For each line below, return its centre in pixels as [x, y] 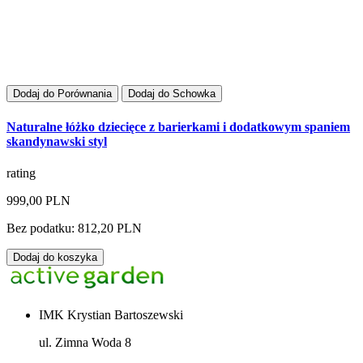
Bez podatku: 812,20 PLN [74, 228]
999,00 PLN [38, 200]
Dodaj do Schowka [172, 94]
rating [21, 173]
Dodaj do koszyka [55, 257]
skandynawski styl [57, 141]
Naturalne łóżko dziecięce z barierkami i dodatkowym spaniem [178, 126]
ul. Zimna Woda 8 [85, 342]
